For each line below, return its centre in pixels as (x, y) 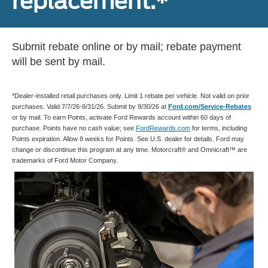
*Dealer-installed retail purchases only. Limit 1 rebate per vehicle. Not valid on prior (131, 95)
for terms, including (219, 128)
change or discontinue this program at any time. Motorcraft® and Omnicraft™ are (130, 149)
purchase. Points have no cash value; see (74, 128)
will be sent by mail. (59, 61)
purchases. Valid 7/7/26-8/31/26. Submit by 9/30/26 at (90, 106)
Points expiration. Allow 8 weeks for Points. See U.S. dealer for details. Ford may (128, 138)
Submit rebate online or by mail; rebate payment (127, 46)
